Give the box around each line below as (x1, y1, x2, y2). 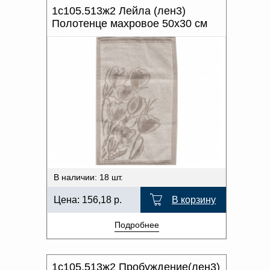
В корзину (172, 195, 216, 205)
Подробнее (114, 220, 159, 230)
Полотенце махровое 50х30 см (52, 17, 207, 30)
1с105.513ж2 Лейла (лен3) (52, 5, 186, 17)
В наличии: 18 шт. (54, 172, 123, 182)
